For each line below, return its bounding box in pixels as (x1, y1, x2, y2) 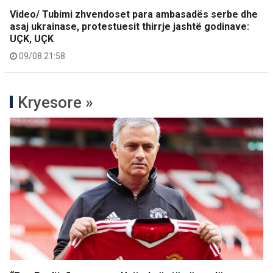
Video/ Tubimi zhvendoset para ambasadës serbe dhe (10, 8, 258, 20)
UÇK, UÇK (10, 32, 54, 44)
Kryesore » (18, 93, 93, 112)
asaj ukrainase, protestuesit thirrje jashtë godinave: (10, 20, 249, 32)
